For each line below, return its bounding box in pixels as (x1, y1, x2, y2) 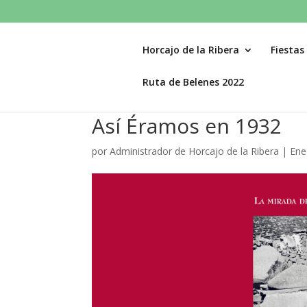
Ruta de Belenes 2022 (143, 75, 244, 88)
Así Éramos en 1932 (92, 112, 282, 140)
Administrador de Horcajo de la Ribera (110, 145, 280, 158)
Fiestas (271, 42, 304, 56)
